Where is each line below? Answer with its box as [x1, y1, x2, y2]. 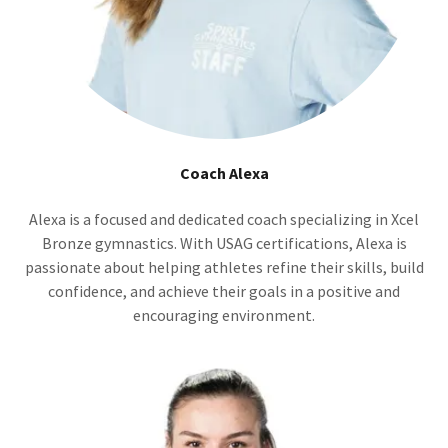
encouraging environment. [133, 305, 315, 326]
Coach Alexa [179, 163, 269, 184]
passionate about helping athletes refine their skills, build [24, 257, 424, 278]
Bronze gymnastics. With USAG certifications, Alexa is [41, 233, 407, 254]
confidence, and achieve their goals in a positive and [48, 281, 400, 302]
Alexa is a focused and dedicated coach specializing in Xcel [29, 209, 419, 230]
